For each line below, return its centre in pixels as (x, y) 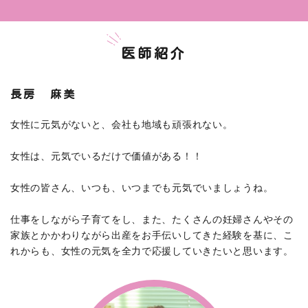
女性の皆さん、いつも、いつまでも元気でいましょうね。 (142, 188)
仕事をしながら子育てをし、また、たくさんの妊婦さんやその (152, 220)
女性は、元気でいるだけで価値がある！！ (107, 156)
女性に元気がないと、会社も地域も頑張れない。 (122, 125)
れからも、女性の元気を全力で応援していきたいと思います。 (152, 251)
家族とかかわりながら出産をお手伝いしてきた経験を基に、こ (152, 235)
